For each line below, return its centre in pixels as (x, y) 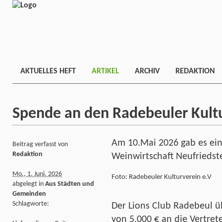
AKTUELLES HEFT (48, 71)
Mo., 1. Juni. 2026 (37, 174)
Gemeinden (29, 194)
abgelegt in (29, 184)
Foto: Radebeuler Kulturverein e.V (162, 177)
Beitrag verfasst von (40, 144)
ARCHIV (147, 71)
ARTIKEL (105, 71)
